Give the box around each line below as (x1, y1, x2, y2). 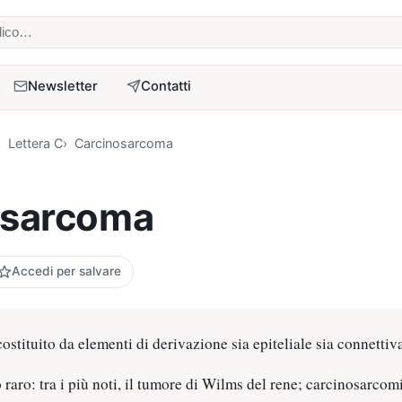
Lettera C (7, 135, 63, 152)
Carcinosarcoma (74, 135, 174, 152)
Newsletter (28, 77, 99, 94)
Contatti (141, 77, 192, 94)
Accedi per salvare (11, 264, 121, 279)
